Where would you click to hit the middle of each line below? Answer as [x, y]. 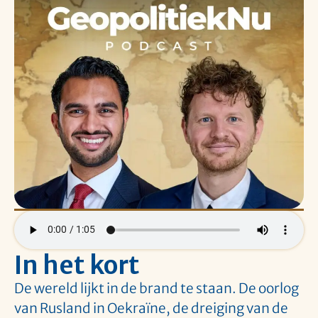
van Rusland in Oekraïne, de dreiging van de [151, 308]
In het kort [77, 265]
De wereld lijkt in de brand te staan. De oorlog [157, 288]
